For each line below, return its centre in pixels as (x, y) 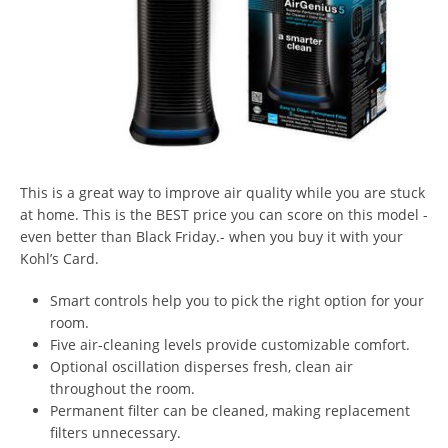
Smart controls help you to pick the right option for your (237, 301)
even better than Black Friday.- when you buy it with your (211, 237)
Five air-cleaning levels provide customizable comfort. (230, 345)
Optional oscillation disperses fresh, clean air (201, 367)
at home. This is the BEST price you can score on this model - (224, 215)
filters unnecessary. (115, 433)
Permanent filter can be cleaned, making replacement (230, 411)
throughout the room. (122, 389)
